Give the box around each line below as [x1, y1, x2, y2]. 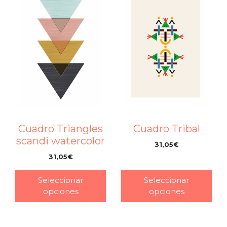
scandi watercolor [16, 134, 105, 147]
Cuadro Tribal [133, 122, 200, 135]
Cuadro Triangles [18, 122, 103, 135]
